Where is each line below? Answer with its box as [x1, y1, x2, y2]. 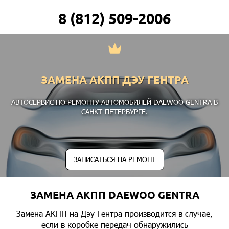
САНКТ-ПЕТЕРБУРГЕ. [81, 107, 148, 117]
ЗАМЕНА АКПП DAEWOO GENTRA [30, 189, 199, 201]
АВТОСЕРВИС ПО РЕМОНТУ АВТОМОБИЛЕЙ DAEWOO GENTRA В [11, 97, 218, 107]
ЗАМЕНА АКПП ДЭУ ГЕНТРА [40, 74, 189, 86]
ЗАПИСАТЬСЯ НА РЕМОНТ [73, 154, 156, 164]
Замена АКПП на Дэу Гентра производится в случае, [16, 208, 213, 219]
